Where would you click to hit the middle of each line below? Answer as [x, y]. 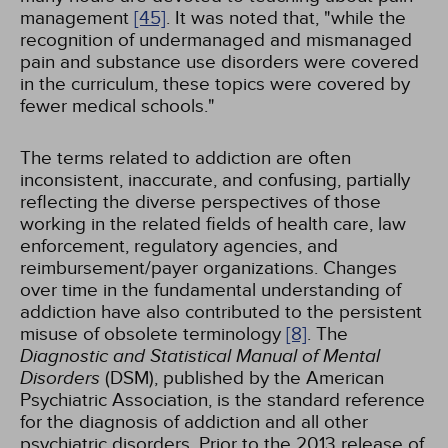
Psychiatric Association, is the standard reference [222, 400]
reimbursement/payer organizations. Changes [208, 268]
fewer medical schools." [117, 106]
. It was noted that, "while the [286, 18]
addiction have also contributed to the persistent [221, 312]
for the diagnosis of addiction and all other [194, 422]
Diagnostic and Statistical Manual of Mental [200, 355]
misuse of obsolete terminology [153, 334]
